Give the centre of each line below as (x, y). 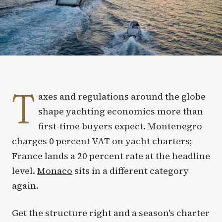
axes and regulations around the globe (122, 96)
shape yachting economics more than (121, 111)
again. (25, 185)
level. (25, 170)
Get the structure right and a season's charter (111, 213)
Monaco (55, 170)
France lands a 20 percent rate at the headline (111, 156)
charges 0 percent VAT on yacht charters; (102, 141)
